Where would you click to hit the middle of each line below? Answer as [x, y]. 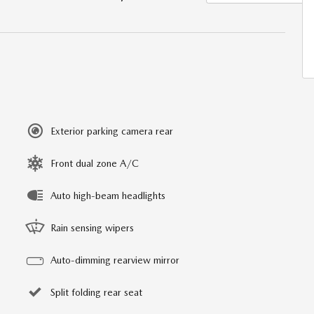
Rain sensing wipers [92, 227]
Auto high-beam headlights [108, 195]
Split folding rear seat [96, 292]
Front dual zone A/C [95, 163]
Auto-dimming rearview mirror [115, 260]
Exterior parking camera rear [112, 131]
